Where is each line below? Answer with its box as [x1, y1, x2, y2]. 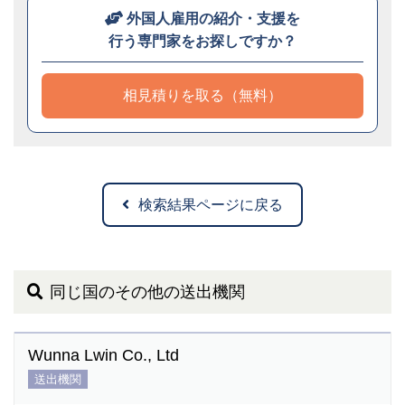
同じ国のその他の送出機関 [50, 283, 245, 301]
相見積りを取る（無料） [123, 88, 282, 103]
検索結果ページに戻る [138, 197, 283, 212]
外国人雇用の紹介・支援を [127, 11, 300, 26]
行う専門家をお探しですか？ [108, 33, 297, 49]
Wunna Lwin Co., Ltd [28, 346, 179, 364]
